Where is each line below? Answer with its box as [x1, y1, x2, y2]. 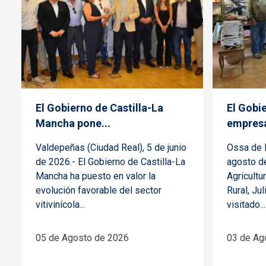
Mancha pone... [36, 116, 110, 129]
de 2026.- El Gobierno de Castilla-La [36, 156, 185, 167]
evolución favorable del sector [36, 184, 161, 196]
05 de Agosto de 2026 [36, 232, 129, 243]
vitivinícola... [36, 198, 85, 210]
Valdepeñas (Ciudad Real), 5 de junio [36, 141, 186, 153]
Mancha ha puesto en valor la [36, 170, 156, 182]
